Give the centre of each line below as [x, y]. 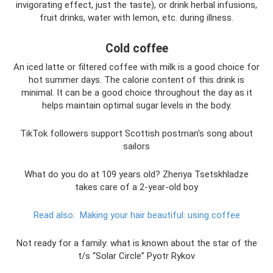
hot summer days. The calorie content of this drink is [136, 80]
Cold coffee [136, 49]
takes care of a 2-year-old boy [136, 187]
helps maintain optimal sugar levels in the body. [136, 105]
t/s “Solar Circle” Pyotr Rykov [136, 256]
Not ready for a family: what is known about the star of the [136, 243]
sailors [136, 146]
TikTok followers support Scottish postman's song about [136, 133]
